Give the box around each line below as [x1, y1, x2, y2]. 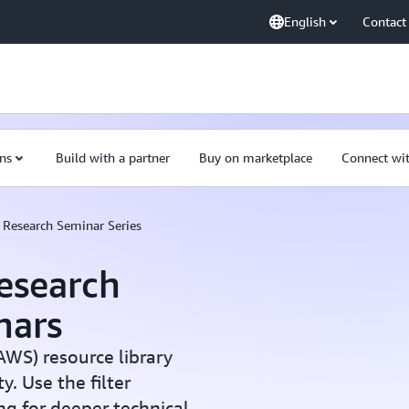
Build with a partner [56, 150, 170, 165]
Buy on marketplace [199, 150, 312, 165]
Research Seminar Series [3, 217, 142, 233]
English [284, 14, 326, 29]
